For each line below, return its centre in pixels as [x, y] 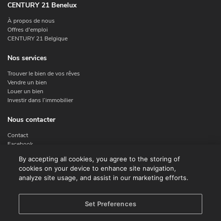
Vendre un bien [27, 82]
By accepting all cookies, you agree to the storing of [100, 159]
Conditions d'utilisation [38, 216]
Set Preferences [110, 204]
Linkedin [18, 171]
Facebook [20, 144]
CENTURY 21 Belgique [37, 38]
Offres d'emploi [28, 29]
